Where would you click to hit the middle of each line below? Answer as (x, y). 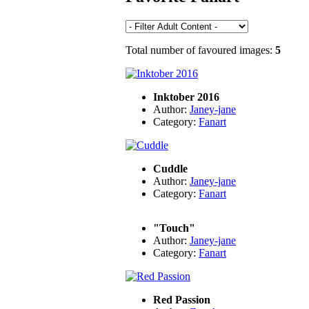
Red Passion (182, 300)
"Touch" (174, 228)
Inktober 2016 (186, 97)
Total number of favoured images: (200, 50)
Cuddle (170, 169)
